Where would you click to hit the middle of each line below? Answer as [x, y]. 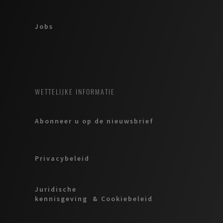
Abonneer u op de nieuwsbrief [94, 121]
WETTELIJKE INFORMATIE [75, 92]
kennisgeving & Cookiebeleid [94, 198]
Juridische [56, 189]
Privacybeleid [62, 159]
